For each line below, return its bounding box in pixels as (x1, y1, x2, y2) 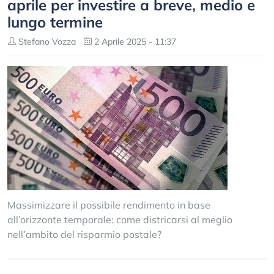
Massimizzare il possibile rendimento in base (7, 199, 210, 211)
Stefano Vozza (16, 36, 76, 47)
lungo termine (7, 13, 103, 31)
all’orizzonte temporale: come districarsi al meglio (7, 213, 232, 226)
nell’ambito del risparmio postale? (7, 228, 161, 240)
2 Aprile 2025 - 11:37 (92, 36, 176, 47)
